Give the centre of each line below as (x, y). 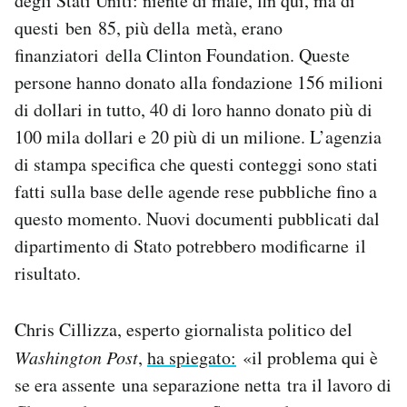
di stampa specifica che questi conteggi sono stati (196, 164)
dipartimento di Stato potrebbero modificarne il (190, 246)
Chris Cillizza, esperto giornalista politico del (184, 330)
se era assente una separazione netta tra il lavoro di (203, 385)
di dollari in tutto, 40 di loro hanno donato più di (194, 110)
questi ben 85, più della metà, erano (149, 28)
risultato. (48, 273)
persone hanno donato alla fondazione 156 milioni (199, 83)
